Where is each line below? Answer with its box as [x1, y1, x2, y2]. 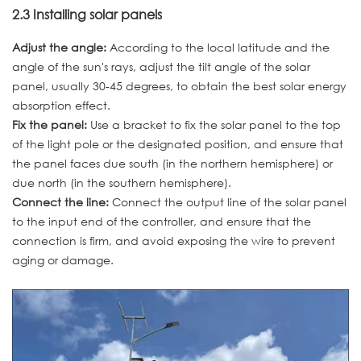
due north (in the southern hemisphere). [12, 174, 231, 190]
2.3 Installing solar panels [12, 6, 162, 23]
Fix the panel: [12, 116, 87, 132]
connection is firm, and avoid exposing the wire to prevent [12, 232, 335, 248]
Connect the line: [12, 193, 109, 210]
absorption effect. [12, 97, 110, 113]
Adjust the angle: [12, 39, 106, 55]
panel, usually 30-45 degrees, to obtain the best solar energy [12, 77, 346, 93]
